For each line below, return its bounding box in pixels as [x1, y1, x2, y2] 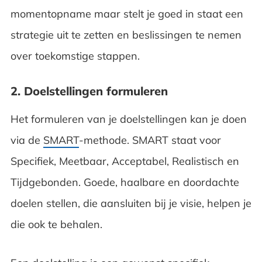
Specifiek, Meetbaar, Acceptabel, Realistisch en [10, 154, 239, 168]
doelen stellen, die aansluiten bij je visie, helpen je [10, 196, 251, 210]
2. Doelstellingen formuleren [10, 83, 168, 98]
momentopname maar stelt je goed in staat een [10, 6, 243, 20]
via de [10, 133, 43, 147]
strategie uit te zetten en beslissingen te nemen [10, 27, 242, 42]
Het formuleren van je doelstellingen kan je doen [10, 112, 247, 126]
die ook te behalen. [10, 217, 105, 231]
